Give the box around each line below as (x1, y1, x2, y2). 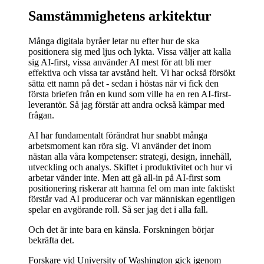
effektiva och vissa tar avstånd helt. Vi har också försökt (28, 67, 235, 78)
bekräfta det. (28, 235, 74, 245)
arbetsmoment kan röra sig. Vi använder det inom (28, 140, 211, 151)
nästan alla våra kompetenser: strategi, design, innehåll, (28, 151, 232, 161)
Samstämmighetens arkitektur (28, 8, 212, 24)
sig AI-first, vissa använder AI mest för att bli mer (28, 57, 211, 67)
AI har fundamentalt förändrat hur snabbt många (28, 130, 207, 140)
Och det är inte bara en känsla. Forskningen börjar (28, 224, 214, 235)
